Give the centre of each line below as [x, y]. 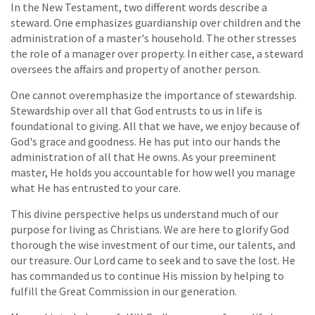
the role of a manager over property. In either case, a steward [157, 53]
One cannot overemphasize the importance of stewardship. [154, 95]
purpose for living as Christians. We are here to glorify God [150, 229]
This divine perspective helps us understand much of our [144, 213]
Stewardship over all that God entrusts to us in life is [136, 110]
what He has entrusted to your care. [96, 187]
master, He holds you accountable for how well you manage [153, 172]
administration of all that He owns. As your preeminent [143, 156]
